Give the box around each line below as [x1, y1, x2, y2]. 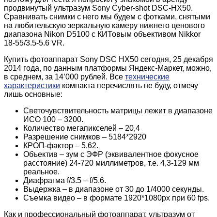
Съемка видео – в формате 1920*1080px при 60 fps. [23, 193, 210, 202]
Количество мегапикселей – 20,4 [23, 124, 140, 132]
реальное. [23, 167, 60, 176]
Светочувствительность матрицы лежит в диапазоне [23, 106, 213, 115]
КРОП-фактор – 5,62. [23, 141, 98, 150]
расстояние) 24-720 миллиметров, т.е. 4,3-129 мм [23, 158, 199, 167]
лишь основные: [4, 90, 62, 98]
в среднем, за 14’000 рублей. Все [4, 72, 125, 81]
